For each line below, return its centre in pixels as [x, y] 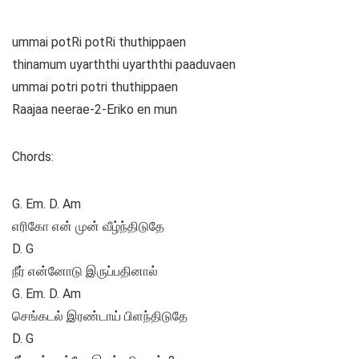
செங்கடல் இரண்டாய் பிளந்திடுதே [100, 317]
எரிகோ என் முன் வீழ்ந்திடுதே [88, 227]
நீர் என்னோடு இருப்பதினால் [85, 272]
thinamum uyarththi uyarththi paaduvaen [124, 65]
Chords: [33, 157]
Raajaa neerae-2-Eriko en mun [95, 110]
